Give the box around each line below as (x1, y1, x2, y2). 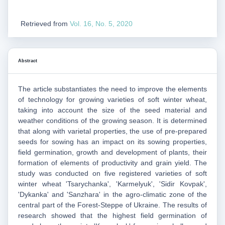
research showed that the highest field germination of (18, 211, 207, 220)
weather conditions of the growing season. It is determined (18, 117, 207, 125)
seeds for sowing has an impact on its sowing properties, (18, 138, 207, 146)
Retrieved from (21, 19, 70, 28)
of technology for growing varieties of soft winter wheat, (18, 95, 207, 104)
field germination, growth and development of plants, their (18, 148, 207, 157)
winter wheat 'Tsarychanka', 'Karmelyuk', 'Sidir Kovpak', (18, 180, 207, 188)
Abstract (18, 58, 37, 64)
